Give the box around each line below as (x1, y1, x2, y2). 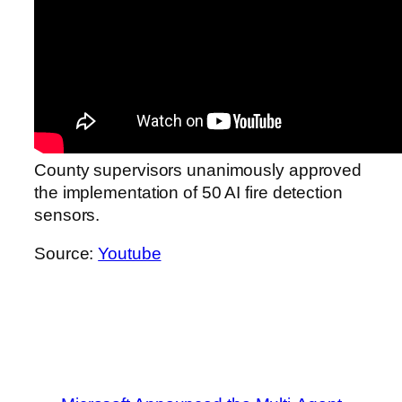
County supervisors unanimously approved (34, 160, 363, 179)
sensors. (34, 205, 100, 224)
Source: (34, 244, 99, 264)
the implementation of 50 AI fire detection (34, 182, 343, 202)
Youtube (98, 244, 162, 264)
